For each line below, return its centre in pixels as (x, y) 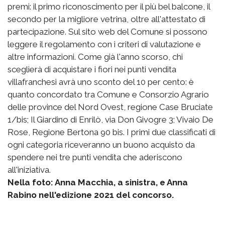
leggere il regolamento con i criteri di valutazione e (104, 44)
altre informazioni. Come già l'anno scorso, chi (95, 57)
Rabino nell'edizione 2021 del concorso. (91, 195)
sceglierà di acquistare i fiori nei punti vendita (92, 69)
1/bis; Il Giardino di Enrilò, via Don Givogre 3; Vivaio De (110, 119)
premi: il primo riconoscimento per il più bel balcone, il (109, 6)
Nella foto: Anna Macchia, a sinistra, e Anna (98, 182)
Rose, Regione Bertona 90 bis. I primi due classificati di (111, 132)
